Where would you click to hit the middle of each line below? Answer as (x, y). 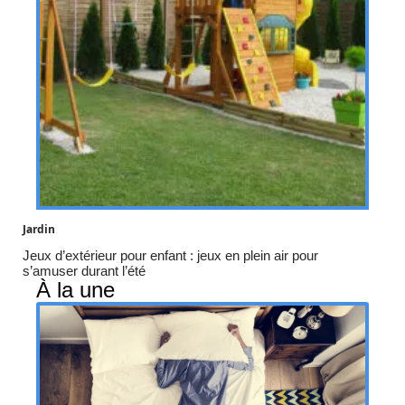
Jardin (39, 229)
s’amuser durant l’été (84, 270)
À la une (75, 289)
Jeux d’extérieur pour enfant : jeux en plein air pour (170, 255)
